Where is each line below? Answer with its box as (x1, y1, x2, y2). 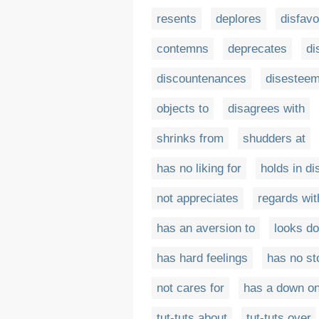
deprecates (228, 42, 287, 56)
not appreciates (157, 192, 239, 206)
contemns (157, 42, 209, 56)
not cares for (157, 281, 224, 296)
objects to (157, 102, 209, 116)
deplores (216, 12, 261, 26)
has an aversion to (157, 221, 255, 236)
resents (157, 12, 197, 26)
